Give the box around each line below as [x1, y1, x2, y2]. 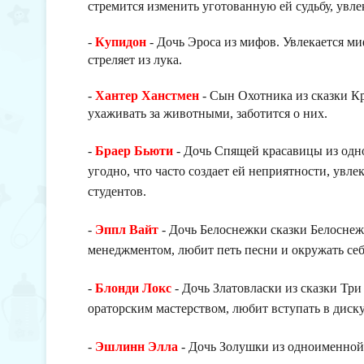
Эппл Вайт [95, 223, 158, 236]
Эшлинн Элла [95, 340, 178, 353]
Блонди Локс [95, 281, 171, 295]
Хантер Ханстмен [95, 89, 199, 102]
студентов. [88, 184, 146, 198]
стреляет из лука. [88, 53, 182, 67]
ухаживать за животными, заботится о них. [88, 106, 327, 120]
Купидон [95, 35, 149, 49]
